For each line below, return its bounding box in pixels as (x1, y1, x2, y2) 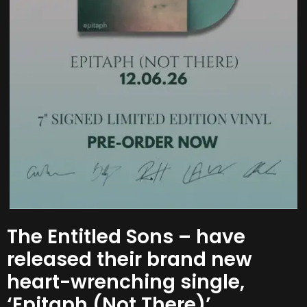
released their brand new (7, 245, 252, 273)
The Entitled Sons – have (7, 223, 245, 250)
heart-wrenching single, (7, 268, 245, 295)
